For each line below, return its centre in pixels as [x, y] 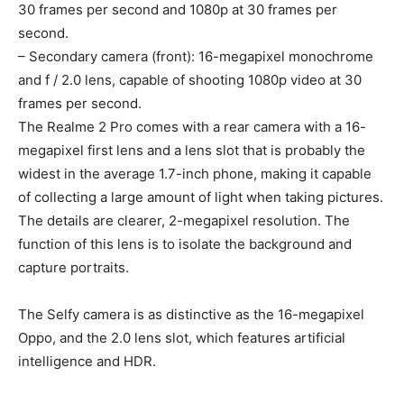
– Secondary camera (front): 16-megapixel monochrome [196, 57]
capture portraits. [73, 268]
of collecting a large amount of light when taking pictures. [201, 197]
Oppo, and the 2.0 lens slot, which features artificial [182, 338]
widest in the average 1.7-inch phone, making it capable [195, 174]
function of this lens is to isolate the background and [185, 244]
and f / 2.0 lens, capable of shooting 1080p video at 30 [190, 80]
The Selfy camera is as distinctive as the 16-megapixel [191, 315]
